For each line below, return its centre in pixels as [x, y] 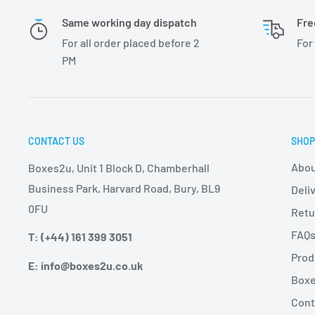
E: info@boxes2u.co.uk [86, 265]
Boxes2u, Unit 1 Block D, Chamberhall [119, 168]
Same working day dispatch [129, 22]
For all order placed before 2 [131, 43]
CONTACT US [56, 141]
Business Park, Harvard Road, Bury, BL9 [124, 188]
